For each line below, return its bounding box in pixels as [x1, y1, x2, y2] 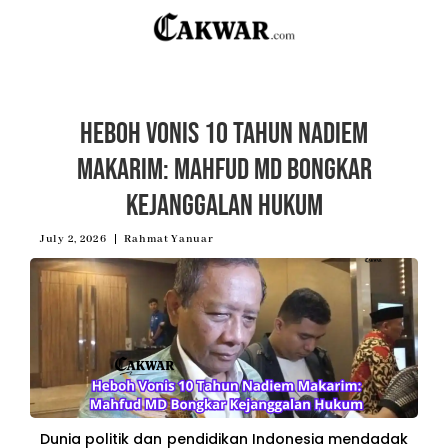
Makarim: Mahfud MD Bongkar [76, 151, 372, 188]
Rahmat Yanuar [124, 231, 214, 246]
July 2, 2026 [40, 231, 107, 246]
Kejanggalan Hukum [125, 187, 323, 224]
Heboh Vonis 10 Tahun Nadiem [80, 115, 368, 152]
